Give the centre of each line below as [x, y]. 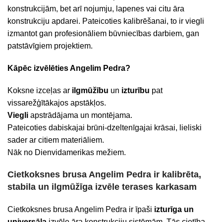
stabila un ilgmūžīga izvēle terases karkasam [102, 187]
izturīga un [174, 209]
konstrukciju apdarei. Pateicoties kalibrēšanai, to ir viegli [106, 21]
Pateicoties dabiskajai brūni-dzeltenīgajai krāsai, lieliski [105, 128]
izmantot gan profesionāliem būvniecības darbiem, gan [103, 33]
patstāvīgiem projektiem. [50, 46]
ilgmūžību [90, 90]
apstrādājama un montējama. [80, 115]
